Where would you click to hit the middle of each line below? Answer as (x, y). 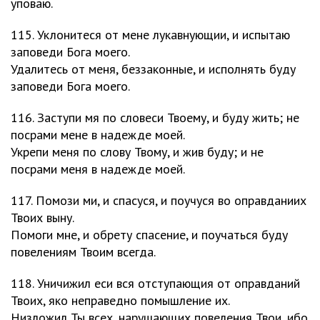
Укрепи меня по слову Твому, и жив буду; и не (137, 152)
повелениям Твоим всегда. (83, 252)
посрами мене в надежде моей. (98, 135)
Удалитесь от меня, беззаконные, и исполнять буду (153, 69)
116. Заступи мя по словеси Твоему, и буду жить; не (155, 117)
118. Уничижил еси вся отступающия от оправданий (155, 283)
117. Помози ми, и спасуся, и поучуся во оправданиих (159, 200)
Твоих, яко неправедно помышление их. (120, 300)
